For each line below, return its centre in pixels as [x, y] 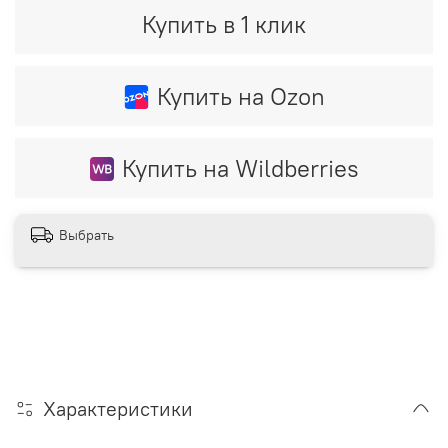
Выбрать [86, 234]
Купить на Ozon [240, 95]
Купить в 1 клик [224, 23]
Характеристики [118, 408]
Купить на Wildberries [240, 167]
